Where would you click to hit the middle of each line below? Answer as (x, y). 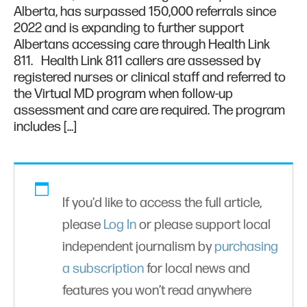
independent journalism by (138, 247)
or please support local (204, 225)
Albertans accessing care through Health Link (142, 45)
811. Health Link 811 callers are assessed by (137, 61)
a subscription (103, 269)
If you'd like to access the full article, (162, 203)
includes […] (45, 127)
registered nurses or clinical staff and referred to (150, 78)
